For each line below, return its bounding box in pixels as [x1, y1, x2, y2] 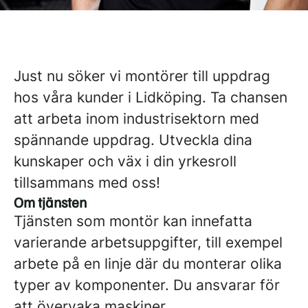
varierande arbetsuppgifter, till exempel [14, 234, 283, 251]
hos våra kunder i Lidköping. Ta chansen [14, 89, 287, 106]
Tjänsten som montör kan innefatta [14, 212, 252, 230]
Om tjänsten [14, 192, 87, 211]
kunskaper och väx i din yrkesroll [14, 153, 236, 170]
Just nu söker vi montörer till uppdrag [14, 67, 270, 85]
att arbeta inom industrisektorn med [14, 110, 259, 127]
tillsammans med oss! [14, 174, 160, 191]
